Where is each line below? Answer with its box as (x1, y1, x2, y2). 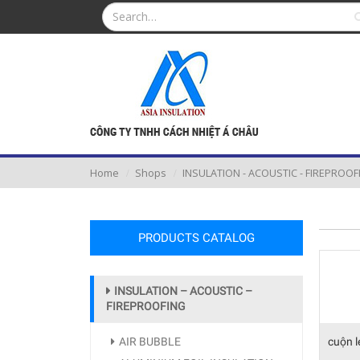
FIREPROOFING (106, 300, 186, 313)
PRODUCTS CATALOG (138, 231, 255, 245)
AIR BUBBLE (119, 335, 181, 348)
